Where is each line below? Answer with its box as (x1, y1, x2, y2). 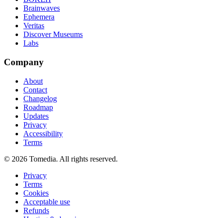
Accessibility (23, 129, 63, 138)
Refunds (23, 206, 49, 215)
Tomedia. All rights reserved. (27, 154, 118, 163)
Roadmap (23, 103, 53, 111)
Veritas (23, 21, 44, 30)
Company (4, 56, 44, 67)
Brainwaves (23, 4, 60, 13)
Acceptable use (23, 197, 70, 206)
